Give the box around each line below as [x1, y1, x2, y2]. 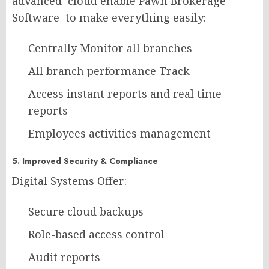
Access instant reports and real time [28, 86, 222, 101]
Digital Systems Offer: [12, 173, 127, 188]
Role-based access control [28, 226, 165, 241]
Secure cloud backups [28, 204, 144, 219]
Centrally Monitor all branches [28, 40, 192, 55]
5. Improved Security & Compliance [12, 154, 158, 167]
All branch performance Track [28, 63, 190, 78]
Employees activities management [28, 125, 211, 141]
